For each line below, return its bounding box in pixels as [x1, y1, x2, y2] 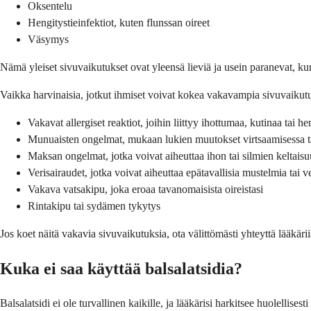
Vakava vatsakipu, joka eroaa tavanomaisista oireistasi [28, 183, 263, 196]
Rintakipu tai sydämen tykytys [28, 200, 160, 212]
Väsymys [28, 33, 69, 46]
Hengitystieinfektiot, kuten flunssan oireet [28, 17, 210, 29]
